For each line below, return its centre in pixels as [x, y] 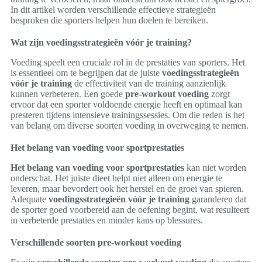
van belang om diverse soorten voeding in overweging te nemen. [130, 126]
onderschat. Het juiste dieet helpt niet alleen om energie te [116, 178]
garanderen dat [218, 199]
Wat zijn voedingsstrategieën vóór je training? [101, 43]
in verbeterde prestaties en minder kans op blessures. [107, 220]
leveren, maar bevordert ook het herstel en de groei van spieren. [127, 189]
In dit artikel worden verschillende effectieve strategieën [113, 10]
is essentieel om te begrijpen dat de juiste [86, 73]
